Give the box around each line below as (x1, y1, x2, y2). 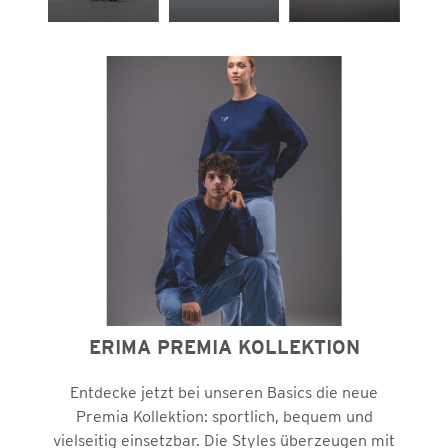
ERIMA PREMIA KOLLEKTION (88, 337, 360, 358)
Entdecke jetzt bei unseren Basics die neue (70, 383, 378, 401)
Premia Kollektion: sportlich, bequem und (75, 407, 373, 425)
